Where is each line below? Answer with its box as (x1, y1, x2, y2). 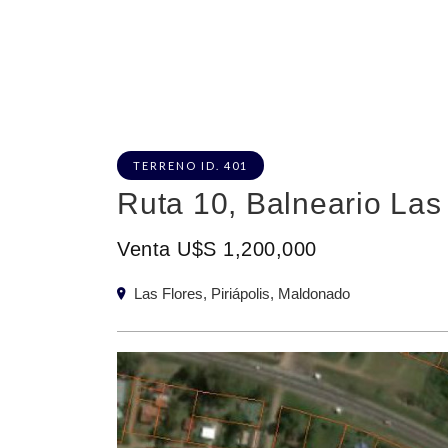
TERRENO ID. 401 (133, 158, 248, 172)
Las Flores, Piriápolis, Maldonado (130, 284, 350, 302)
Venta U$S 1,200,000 (117, 237, 317, 260)
